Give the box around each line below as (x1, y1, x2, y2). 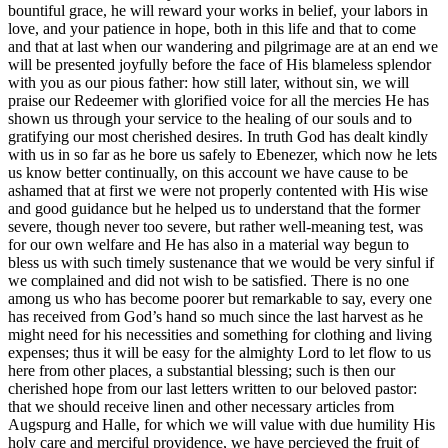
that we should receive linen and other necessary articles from (8, 397, 394, 415)
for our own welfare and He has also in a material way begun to (8, 235, 409, 253)
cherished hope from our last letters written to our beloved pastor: (8, 379, 417, 397)
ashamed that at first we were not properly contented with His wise (8, 181, 428, 199)
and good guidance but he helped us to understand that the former (8, 199, 420, 217)
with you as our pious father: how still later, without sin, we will (8, 73, 409, 91)
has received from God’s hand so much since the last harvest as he (8, 307, 423, 325)
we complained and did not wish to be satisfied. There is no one (8, 271, 409, 289)
